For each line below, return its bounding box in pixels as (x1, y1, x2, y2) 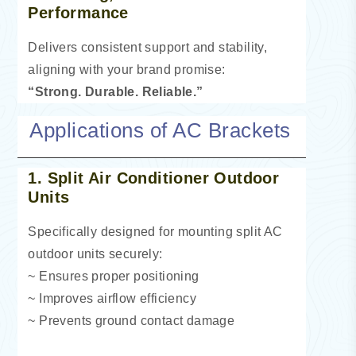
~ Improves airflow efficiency (28, 292, 197, 306)
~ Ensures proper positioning (28, 269, 199, 284)
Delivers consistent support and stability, (28, 41, 268, 55)
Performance (28, 4, 129, 22)
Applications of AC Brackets (29, 118, 291, 143)
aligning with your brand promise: (28, 63, 226, 77)
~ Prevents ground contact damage (28, 314, 235, 328)
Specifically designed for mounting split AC (28, 225, 283, 239)
